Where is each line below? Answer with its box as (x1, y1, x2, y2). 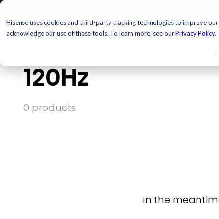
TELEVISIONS (137, 8, 186, 20)
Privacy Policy (175, 29, 215, 37)
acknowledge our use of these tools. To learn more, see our (6, 29, 175, 37)
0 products (23, 101, 76, 114)
